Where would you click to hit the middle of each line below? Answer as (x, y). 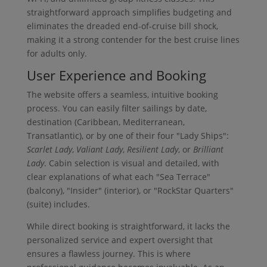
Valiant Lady (99, 149)
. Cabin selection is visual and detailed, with (131, 163)
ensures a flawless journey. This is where (108, 253)
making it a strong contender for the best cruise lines (133, 39)
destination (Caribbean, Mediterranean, (105, 122)
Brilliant (208, 149)
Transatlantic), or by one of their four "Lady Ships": (128, 135)
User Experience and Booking (116, 75)
